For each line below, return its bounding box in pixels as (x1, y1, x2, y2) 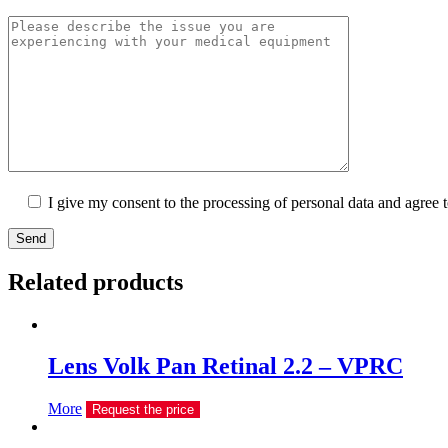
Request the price (92, 402, 194, 418)
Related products (8, 268, 183, 295)
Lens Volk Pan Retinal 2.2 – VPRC (48, 353, 403, 380)
